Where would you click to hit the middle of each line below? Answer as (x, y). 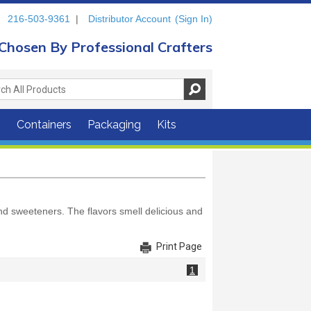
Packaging (114, 125)
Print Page (179, 246)
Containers (44, 125)
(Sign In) (194, 19)
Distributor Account (129, 19)
